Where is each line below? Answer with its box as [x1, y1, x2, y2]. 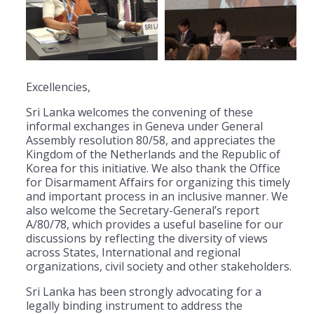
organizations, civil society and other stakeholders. [26, 258, 292, 274]
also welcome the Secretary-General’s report [26, 202, 259, 218]
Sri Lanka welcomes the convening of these [26, 104, 253, 120]
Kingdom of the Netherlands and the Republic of [26, 146, 280, 162]
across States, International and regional [26, 244, 240, 260]
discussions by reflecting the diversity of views [26, 230, 268, 246]
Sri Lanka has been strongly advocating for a [26, 283, 261, 299]
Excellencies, [26, 78, 90, 95]
